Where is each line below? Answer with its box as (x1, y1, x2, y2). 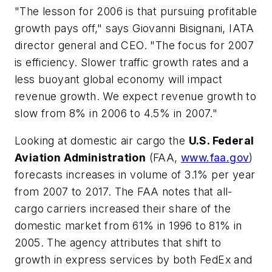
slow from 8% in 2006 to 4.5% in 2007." (15, 106, 218, 120)
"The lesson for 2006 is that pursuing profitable (15, 4, 257, 18)
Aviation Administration (15, 151, 146, 165)
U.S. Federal (188, 134, 254, 148)
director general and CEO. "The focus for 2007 (15, 38, 254, 52)
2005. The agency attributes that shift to (15, 236, 222, 250)
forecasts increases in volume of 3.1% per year (15, 168, 256, 182)
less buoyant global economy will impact (15, 72, 223, 86)
